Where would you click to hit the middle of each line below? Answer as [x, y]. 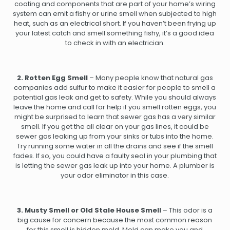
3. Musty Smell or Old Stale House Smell [89, 210]
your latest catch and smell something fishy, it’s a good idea [115, 33]
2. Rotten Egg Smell [52, 78]
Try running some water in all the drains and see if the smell [115, 146]
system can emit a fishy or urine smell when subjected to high [115, 14]
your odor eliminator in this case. [115, 176]
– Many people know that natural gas [150, 78]
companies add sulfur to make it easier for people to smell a [115, 88]
